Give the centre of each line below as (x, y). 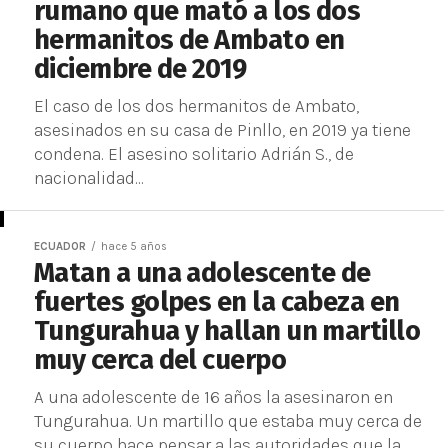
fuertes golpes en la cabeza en (217, 302)
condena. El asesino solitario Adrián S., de (194, 154)
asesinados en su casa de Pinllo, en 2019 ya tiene (222, 130)
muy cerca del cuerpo (160, 360)
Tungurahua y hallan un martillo (227, 331)
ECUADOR (60, 246)
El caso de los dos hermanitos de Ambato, (196, 106)
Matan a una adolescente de (202, 273)
